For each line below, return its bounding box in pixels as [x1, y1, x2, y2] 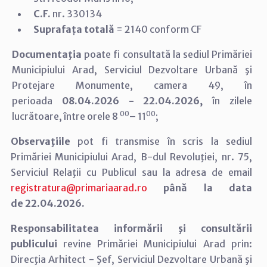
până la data [163, 181, 253, 194]
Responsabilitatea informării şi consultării [10, 222, 252, 234]
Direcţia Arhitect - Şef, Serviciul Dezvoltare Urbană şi [10, 253, 252, 265]
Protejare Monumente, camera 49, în [12, 79, 252, 91]
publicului [10, 237, 63, 250]
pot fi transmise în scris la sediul [77, 135, 253, 147]
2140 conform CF [124, 23, 201, 35]
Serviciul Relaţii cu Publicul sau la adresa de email [10, 166, 252, 178]
